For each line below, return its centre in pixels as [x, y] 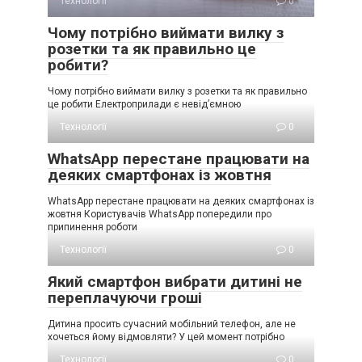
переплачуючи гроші [125, 298]
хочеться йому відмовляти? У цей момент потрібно [166, 337]
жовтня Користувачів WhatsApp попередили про [160, 215]
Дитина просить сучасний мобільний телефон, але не [172, 324]
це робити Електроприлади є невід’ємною [144, 105]
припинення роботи [93, 227]
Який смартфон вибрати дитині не [175, 282]
